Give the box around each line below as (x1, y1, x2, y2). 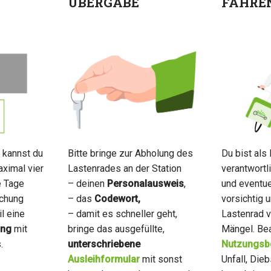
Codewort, (94, 192, 140, 204)
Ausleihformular (67, 253, 142, 265)
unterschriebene (67, 238, 140, 250)
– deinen (67, 177, 107, 189)
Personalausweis (106, 177, 184, 189)
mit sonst (142, 253, 182, 265)
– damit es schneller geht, (67, 207, 177, 220)
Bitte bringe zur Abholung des (67, 147, 193, 159)
